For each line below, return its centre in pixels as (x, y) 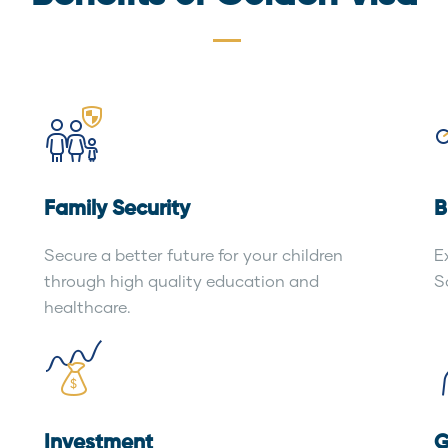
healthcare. (87, 306)
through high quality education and (181, 280)
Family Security (117, 209)
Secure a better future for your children (193, 254)
